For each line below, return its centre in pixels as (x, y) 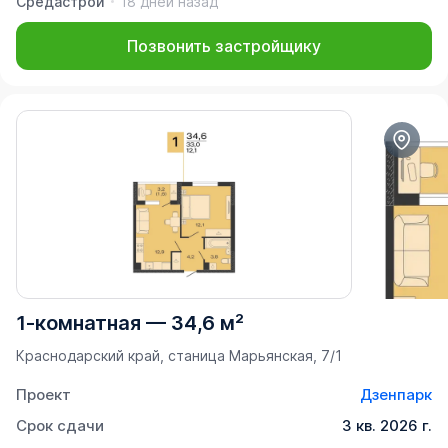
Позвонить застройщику (224, 45)
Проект (43, 395)
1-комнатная (78, 323)
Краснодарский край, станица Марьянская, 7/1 (179, 356)
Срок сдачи (60, 426)
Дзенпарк (396, 395)
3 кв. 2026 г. (387, 426)
